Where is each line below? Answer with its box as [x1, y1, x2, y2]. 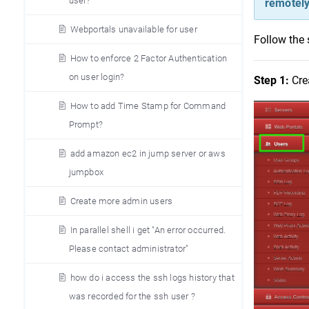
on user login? [68, 72, 125, 82]
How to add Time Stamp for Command [70, 101, 226, 111]
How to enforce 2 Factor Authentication [70, 53, 228, 63]
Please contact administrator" [68, 243, 189, 254]
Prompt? [68, 119, 103, 130]
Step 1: [253, 73, 289, 87]
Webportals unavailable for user [70, 24, 197, 34]
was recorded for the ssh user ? [68, 291, 195, 301]
